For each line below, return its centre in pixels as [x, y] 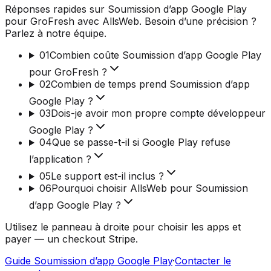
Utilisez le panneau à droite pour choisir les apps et [123, 227]
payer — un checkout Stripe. [71, 239]
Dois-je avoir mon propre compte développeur [158, 113]
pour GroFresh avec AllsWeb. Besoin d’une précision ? [131, 21]
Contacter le [203, 261]
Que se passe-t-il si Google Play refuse [141, 142]
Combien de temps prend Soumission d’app [150, 84]
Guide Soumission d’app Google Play [89, 261]
